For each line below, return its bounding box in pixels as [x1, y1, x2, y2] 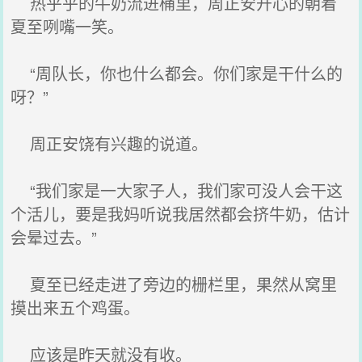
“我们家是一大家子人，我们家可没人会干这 [11, 179, 343, 202]
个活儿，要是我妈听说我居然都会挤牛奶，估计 [11, 202, 351, 225]
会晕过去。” [11, 225, 98, 249]
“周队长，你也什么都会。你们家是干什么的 [11, 61, 343, 85]
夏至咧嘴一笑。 [11, 15, 124, 38]
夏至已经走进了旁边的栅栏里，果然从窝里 [11, 272, 338, 296]
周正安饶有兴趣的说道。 [11, 132, 208, 155]
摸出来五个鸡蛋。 [11, 296, 141, 319]
